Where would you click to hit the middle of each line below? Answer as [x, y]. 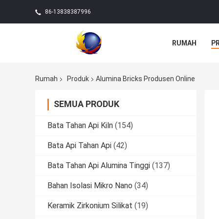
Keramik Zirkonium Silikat [90, 206]
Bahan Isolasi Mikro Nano [90, 186]
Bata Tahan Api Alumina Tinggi [99, 166]
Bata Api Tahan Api [79, 146]
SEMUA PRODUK [87, 104]
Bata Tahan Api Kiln [80, 126]
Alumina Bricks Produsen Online [145, 79]
